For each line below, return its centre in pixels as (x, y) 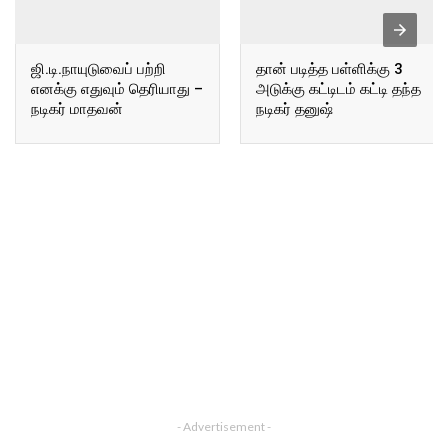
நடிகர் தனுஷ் (294, 108)
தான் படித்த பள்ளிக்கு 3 (329, 68)
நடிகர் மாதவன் (77, 108)
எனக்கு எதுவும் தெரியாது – (117, 88)
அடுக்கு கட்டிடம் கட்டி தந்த (338, 88)
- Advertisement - (224, 427)
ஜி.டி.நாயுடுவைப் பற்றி (98, 68)
